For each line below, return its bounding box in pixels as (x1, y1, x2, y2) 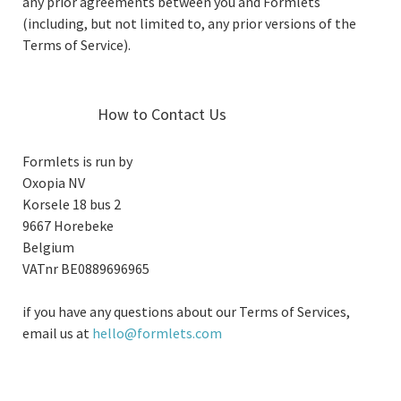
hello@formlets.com (92, 324, 222, 342)
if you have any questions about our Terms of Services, (22, 303, 350, 320)
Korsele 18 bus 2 (22, 195, 121, 213)
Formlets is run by (22, 152, 132, 170)
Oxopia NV (22, 174, 85, 192)
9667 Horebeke (22, 217, 114, 235)
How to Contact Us (98, 104, 227, 124)
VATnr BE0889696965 (22, 260, 149, 277)
